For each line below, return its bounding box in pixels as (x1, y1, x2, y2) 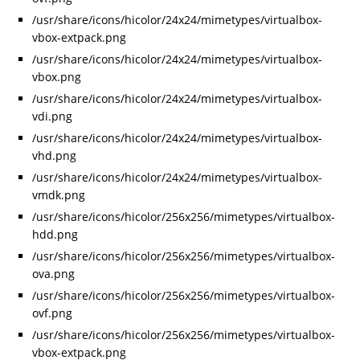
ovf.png (32, 305, 72, 321)
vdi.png (32, 108, 72, 125)
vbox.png (32, 69, 81, 85)
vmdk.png (32, 187, 85, 203)
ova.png (32, 266, 75, 282)
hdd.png (32, 227, 78, 243)
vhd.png (32, 148, 76, 164)
